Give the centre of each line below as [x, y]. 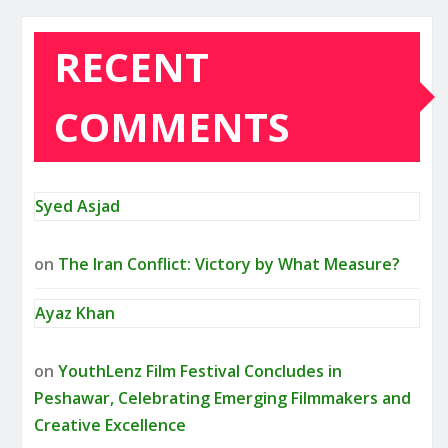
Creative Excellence [110, 425]
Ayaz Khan [75, 313]
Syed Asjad [77, 206]
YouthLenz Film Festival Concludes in [200, 371]
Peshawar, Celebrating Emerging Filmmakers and [222, 398]
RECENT [131, 67]
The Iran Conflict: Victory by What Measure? [229, 264]
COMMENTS [172, 127]
